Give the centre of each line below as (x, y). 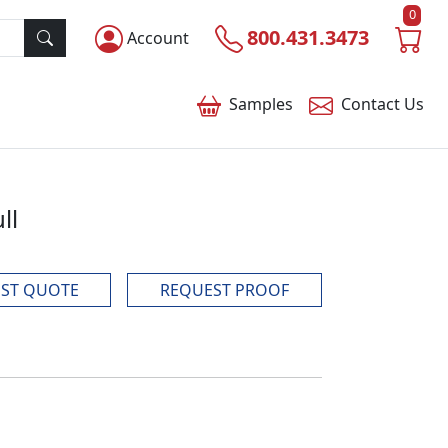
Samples (261, 104)
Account (158, 38)
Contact (372, 104)
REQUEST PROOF (224, 290)
